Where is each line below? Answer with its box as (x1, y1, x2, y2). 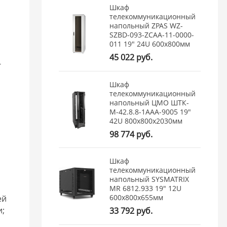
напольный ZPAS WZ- (109, 21, 183, 31)
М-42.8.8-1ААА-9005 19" (109, 106, 192, 117)
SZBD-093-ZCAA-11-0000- (109, 30, 195, 40)
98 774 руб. (109, 128, 153, 140)
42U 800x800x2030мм (109, 116, 183, 126)
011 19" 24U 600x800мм (109, 39, 191, 49)
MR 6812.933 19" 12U (109, 183, 182, 194)
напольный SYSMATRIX (109, 174, 190, 184)
